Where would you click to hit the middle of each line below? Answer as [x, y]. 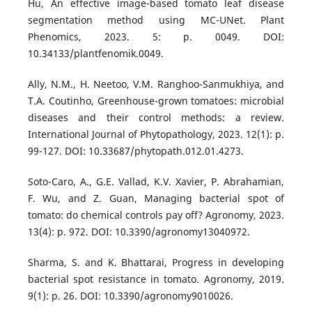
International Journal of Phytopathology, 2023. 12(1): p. [156, 134]
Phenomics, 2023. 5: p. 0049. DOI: [156, 37]
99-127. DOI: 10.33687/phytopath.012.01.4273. [135, 151]
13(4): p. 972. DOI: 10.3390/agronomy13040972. [139, 232]
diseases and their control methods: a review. [156, 118]
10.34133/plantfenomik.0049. [95, 54]
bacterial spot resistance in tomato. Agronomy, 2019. [156, 279]
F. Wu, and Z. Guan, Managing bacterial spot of [156, 198]
